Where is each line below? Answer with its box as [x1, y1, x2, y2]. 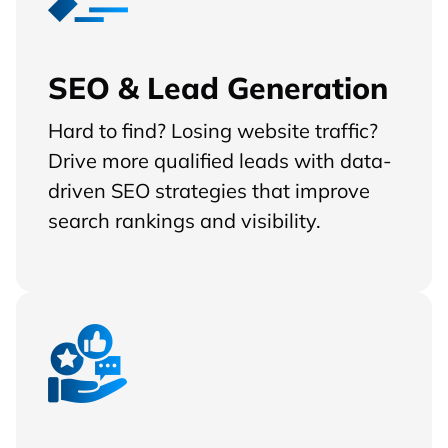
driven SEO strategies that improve [48, 176, 370, 203]
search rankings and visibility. [48, 206, 321, 233]
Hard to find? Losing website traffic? [48, 116, 378, 143]
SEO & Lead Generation [48, 68, 388, 106]
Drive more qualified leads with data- [48, 146, 392, 173]
